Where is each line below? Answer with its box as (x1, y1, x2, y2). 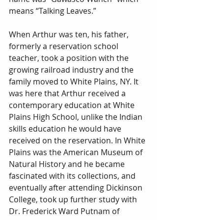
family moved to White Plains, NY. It (9, 76, 140, 87)
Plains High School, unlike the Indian (9, 111, 144, 123)
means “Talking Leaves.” (9, 5, 96, 17)
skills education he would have (9, 123, 123, 135)
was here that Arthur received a (9, 88, 128, 99)
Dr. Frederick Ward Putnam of (9, 206, 121, 217)
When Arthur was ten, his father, (9, 29, 131, 40)
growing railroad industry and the (9, 64, 136, 76)
